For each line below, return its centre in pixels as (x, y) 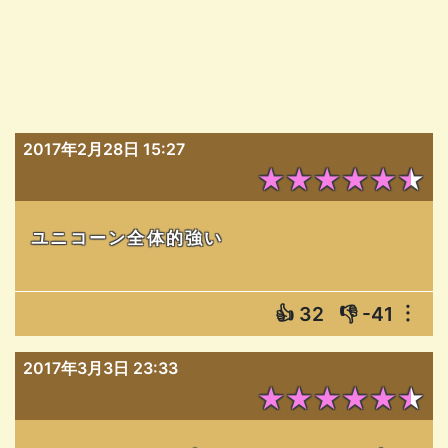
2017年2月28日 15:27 (104, 148)
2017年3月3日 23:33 (100, 367)
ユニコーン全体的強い (127, 237)
